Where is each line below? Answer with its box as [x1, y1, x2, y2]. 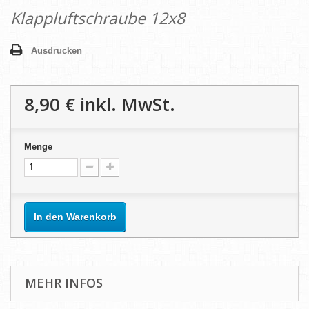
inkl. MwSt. [75, 92, 175, 117]
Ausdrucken [31, 46, 82, 57]
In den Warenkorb [34, 211, 117, 223]
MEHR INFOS [25, 275, 103, 292]
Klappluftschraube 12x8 [10, 7, 185, 30]
